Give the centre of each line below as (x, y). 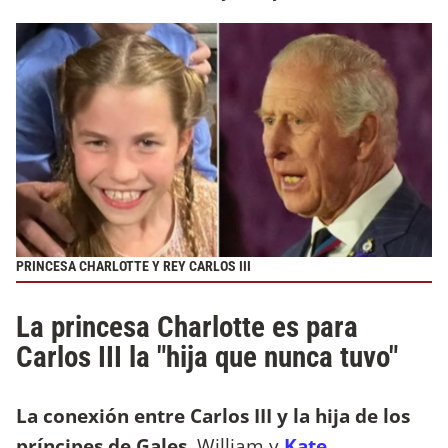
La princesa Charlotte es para (187, 326)
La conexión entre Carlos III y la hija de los (213, 415)
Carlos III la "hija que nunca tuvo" (207, 356)
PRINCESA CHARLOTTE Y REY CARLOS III (133, 266)
